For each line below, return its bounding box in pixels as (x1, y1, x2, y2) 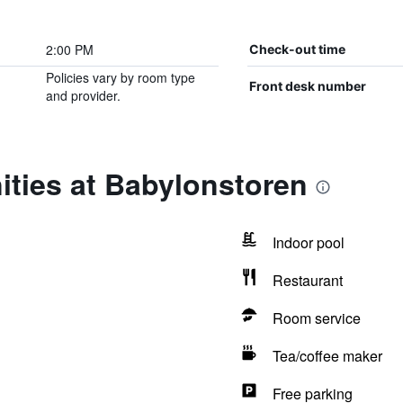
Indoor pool (272, 232, 345, 253)
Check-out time (248, 41, 345, 57)
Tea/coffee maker (272, 345, 382, 366)
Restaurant (272, 270, 343, 291)
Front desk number (248, 78, 366, 94)
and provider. (45, 86, 121, 104)
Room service (272, 308, 361, 328)
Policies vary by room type (45, 68, 195, 86)
